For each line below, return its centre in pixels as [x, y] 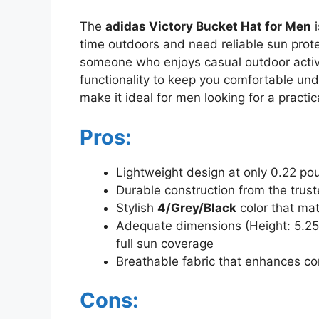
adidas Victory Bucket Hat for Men [208, 27]
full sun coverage [165, 243]
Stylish [137, 208]
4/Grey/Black [197, 208]
